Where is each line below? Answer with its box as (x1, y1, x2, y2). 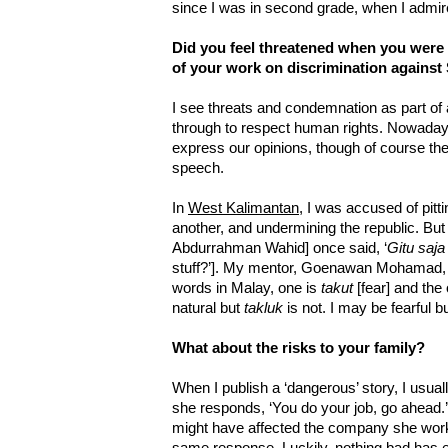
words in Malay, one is (172, 280, 321, 297)
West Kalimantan (188, 200, 299, 217)
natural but (172, 300, 244, 317)
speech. (172, 160, 224, 177)
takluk (244, 300, 283, 317)
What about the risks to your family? (172, 340, 425, 357)
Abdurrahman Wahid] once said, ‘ (172, 240, 387, 257)
